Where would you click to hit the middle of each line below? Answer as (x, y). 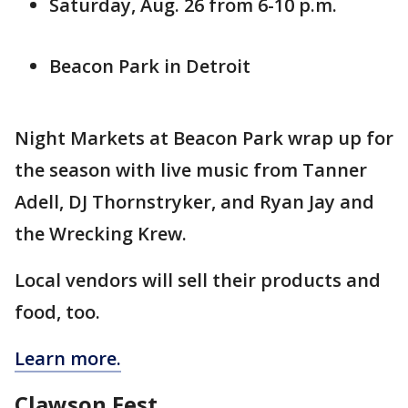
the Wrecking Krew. (101, 234)
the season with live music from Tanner (191, 170)
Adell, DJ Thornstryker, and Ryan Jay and (194, 202)
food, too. (57, 312)
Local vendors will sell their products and (198, 280)
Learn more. (68, 358)
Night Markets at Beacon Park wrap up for (204, 138)
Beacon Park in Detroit (150, 66)
